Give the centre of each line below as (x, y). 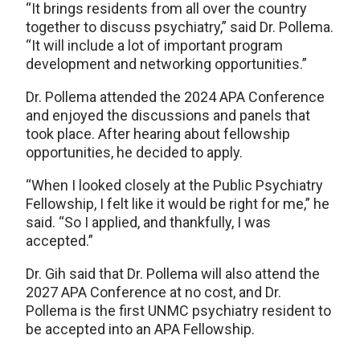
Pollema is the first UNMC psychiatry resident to (178, 311)
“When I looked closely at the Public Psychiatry (174, 185)
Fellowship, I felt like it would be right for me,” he (178, 204)
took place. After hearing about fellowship (158, 134)
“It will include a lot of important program (154, 45)
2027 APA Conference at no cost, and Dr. (153, 292)
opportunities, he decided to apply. (134, 152)
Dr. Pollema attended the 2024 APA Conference (175, 97)
